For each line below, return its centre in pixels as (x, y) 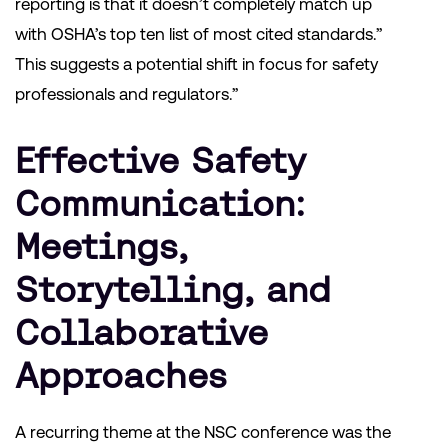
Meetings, (101, 247)
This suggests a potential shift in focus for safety (196, 64)
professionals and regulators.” (126, 94)
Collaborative (141, 333)
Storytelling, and (173, 290)
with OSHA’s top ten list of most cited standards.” (198, 34)
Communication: (160, 204)
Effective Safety (160, 161)
